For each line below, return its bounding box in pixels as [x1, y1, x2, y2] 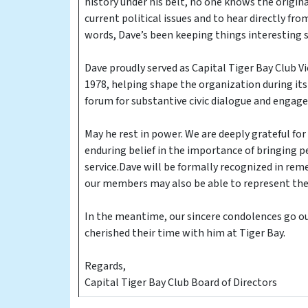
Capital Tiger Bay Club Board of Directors [85, 275, 277, 291]
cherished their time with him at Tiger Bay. [85, 225, 285, 241]
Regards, [85, 258, 126, 274]
